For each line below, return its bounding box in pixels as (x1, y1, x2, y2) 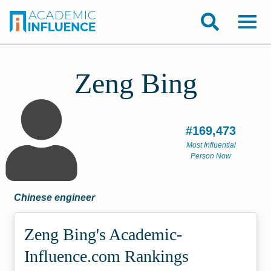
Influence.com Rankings (24, 247, 189, 266)
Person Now (191, 152, 232, 160)
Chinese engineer (14, 192, 96, 203)
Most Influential (186, 141, 236, 149)
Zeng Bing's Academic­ (24, 225, 183, 244)
